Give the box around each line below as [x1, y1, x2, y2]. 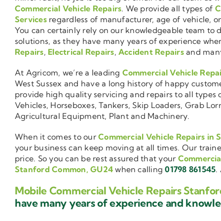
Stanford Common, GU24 [15, 164, 113, 175]
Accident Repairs [118, 47, 184, 57]
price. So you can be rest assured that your [15, 153, 178, 164]
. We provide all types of [121, 3, 215, 14]
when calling [113, 164, 165, 175]
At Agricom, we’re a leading [15, 68, 122, 78]
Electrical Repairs [48, 47, 114, 57]
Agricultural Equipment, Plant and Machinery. [15, 111, 190, 121]
